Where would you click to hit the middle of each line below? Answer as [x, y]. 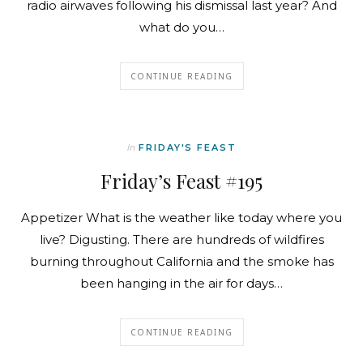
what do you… [181, 28]
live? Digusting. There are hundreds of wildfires [181, 240]
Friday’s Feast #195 [181, 181]
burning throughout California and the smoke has [181, 262]
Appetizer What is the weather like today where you [181, 218]
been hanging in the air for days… [181, 284]
